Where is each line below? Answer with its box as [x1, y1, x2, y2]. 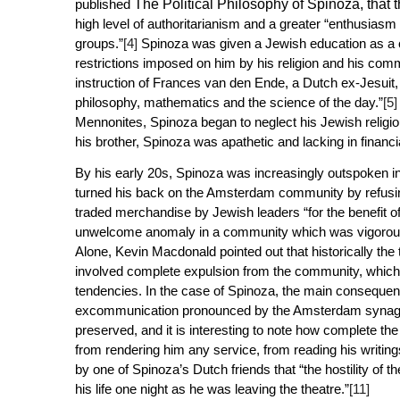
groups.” [74, 36, 123, 51]
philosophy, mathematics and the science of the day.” [74, 95, 383, 110]
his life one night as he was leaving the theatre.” [74, 380, 349, 396]
